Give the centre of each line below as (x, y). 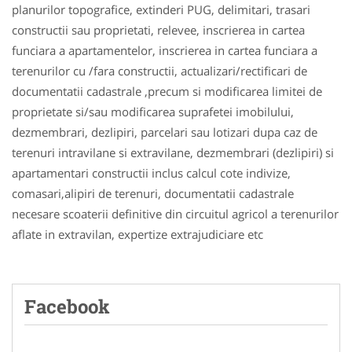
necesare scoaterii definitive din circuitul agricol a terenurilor (175, 213)
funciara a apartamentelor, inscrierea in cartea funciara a (165, 50)
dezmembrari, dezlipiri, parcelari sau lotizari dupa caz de (165, 132)
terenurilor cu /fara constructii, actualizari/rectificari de (159, 70)
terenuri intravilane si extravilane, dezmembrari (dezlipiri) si (173, 152)
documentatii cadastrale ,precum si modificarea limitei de (167, 91)
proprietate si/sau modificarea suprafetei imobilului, (153, 111)
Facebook (67, 306)
